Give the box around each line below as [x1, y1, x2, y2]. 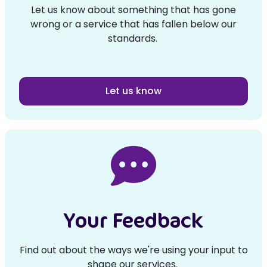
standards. [107, 32, 160, 45]
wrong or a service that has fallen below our [30, 17, 237, 31]
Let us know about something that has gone [31, 3, 236, 17]
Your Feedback [64, 206, 203, 234]
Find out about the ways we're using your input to [19, 243, 248, 257]
